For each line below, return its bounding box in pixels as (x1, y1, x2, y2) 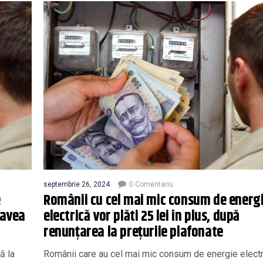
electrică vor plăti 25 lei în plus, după (43, 205, 240, 228)
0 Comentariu (129, 180, 173, 188)
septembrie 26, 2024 (43, 180, 110, 188)
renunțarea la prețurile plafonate (43, 221, 223, 244)
